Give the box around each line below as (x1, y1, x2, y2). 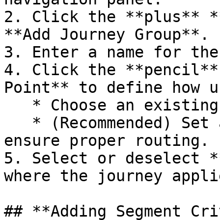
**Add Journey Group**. (4, 26, 209, 43)
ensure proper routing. (4, 132, 209, 149)
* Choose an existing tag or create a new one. (4, 96, 32, 114)
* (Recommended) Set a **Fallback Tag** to (4, 114, 32, 132)
